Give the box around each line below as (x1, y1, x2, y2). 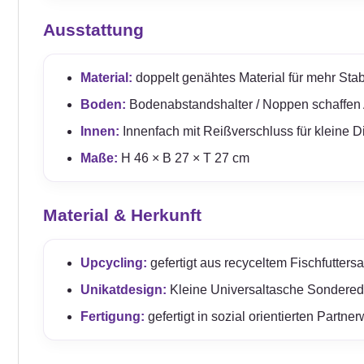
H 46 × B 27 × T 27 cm (117, 150, 249, 165)
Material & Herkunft (43, 205, 201, 224)
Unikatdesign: (80, 282, 167, 297)
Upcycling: (80, 255, 147, 270)
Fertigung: (80, 309, 145, 323)
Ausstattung (43, 19, 144, 39)
